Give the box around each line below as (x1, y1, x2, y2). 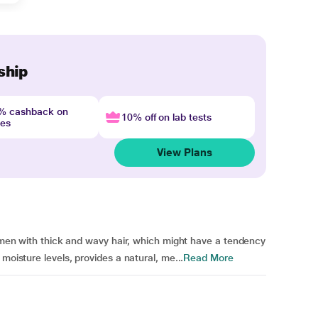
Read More (183, 252, 234, 263)
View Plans (157, 146, 212, 158)
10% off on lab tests (121, 111, 212, 123)
